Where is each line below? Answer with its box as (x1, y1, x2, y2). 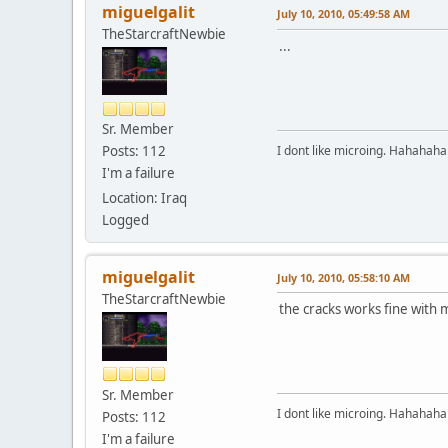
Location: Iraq (102, 189, 187, 208)
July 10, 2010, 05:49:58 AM (277, 5, 410, 21)
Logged (102, 211, 149, 230)
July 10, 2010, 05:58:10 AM (277, 270, 410, 286)
